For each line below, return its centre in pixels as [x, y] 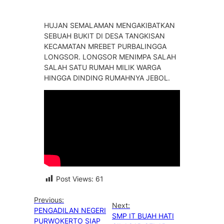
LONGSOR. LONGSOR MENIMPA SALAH [110, 57]
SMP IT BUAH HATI [143, 215]
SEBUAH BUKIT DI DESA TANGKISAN [104, 36]
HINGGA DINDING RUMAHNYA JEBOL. [107, 78]
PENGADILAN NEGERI [70, 210]
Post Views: [75, 179]
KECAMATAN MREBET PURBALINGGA [105, 46]
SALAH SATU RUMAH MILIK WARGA [102, 67]
